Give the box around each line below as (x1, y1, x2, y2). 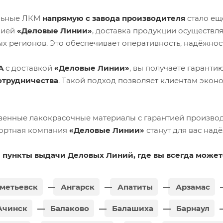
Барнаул (174, 203, 210, 213)
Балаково (48, 203, 89, 213)
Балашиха (110, 203, 153, 213)
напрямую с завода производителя (42, 13, 185, 23)
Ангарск (59, 182, 95, 192)
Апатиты (115, 182, 153, 192)
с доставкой (3, 63, 54, 73)
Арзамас (174, 182, 210, 192)
